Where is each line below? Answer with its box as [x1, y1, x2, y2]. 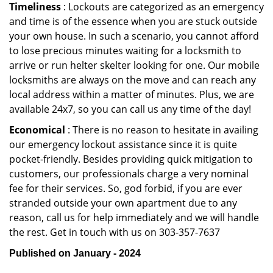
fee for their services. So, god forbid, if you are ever [9, 182, 243, 195]
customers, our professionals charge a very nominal [9, 167, 249, 180]
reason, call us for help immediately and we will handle [9, 211, 259, 224]
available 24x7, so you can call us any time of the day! [9, 102, 251, 116]
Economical [9, 123, 65, 136]
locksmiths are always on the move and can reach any [9, 73, 256, 87]
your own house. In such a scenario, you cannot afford [9, 29, 259, 43]
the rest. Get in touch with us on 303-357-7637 [9, 225, 220, 239]
